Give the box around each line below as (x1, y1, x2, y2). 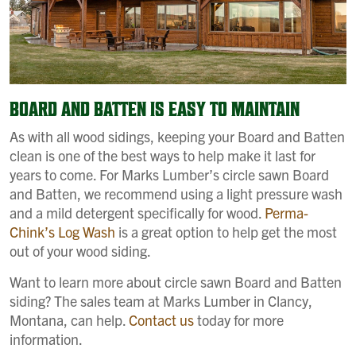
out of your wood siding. (10, 241, 151, 260)
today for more (194, 310, 284, 329)
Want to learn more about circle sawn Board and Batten (10, 272, 342, 291)
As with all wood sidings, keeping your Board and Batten (10, 126, 345, 145)
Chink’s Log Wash (10, 222, 115, 241)
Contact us (129, 310, 194, 329)
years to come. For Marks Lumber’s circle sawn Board (10, 164, 329, 184)
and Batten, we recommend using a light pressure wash (10, 184, 342, 203)
